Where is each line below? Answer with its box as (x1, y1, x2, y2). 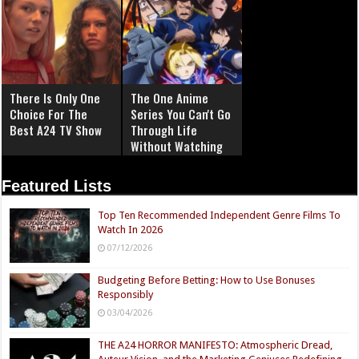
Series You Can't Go (131, 104, 232, 123)
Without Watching (131, 136, 224, 155)
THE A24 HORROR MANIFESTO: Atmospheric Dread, (98, 338, 333, 351)
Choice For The (10, 104, 88, 123)
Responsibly (98, 288, 154, 301)
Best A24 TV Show (10, 120, 103, 139)
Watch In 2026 (98, 223, 163, 236)
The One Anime (131, 88, 209, 107)
